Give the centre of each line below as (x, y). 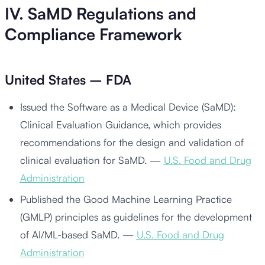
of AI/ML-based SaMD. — (78, 235)
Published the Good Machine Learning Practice (126, 199)
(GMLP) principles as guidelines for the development (136, 217)
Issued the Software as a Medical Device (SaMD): (128, 106)
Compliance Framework (93, 35)
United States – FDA (68, 79)
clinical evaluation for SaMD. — (92, 160)
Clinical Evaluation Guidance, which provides (120, 124)
